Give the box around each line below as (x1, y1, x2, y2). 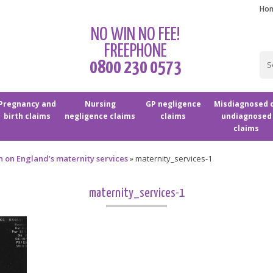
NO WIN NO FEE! (90, 26, 180, 44)
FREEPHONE (104, 42, 167, 60)
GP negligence (145, 99, 201, 110)
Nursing (84, 99, 116, 110)
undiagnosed (221, 111, 272, 122)
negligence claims (65, 111, 135, 122)
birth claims (3, 111, 51, 122)
